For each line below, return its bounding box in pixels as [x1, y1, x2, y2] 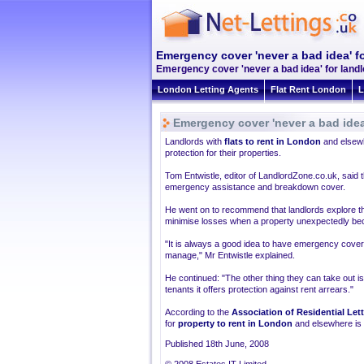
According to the [165, 307, 232, 317]
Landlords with [165, 136, 224, 146]
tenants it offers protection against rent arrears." [165, 284, 353, 294]
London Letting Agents [158, 84, 258, 94]
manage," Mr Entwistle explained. [165, 250, 295, 260]
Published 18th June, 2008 [165, 339, 269, 349]
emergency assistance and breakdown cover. [165, 182, 345, 192]
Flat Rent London [271, 84, 346, 94]
